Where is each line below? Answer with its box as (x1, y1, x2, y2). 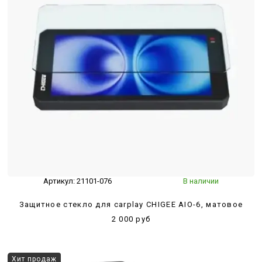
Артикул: (43, 176, 77, 185)
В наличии (183, 176, 219, 185)
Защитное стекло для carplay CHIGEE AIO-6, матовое (19, 199, 243, 209)
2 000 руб (111, 214, 151, 223)
